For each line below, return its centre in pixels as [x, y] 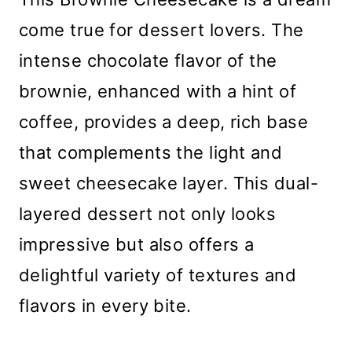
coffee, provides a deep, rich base [163, 122]
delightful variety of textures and [158, 275]
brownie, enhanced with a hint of [158, 92]
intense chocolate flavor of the [148, 61]
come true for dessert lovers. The [161, 30]
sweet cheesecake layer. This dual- [169, 183]
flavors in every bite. [105, 306]
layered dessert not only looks [148, 214]
